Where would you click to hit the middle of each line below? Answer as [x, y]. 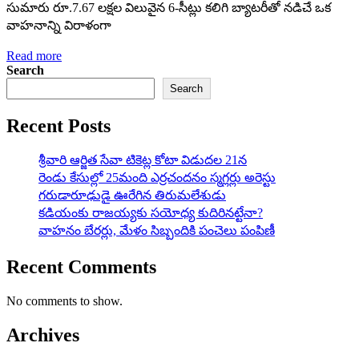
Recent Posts [58, 125]
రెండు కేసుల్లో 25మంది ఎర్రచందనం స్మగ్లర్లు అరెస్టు [157, 177]
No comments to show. [65, 301]
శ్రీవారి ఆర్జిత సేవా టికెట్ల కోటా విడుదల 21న [143, 159]
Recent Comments [81, 267]
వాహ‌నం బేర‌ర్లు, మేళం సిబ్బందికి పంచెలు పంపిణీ [157, 230]
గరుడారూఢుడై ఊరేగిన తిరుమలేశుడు [132, 195]
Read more [34, 55]
